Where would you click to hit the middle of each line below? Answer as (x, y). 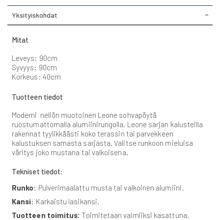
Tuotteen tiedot (38, 97)
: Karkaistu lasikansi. (65, 201)
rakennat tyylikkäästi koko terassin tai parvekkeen (93, 134)
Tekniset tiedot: (38, 171)
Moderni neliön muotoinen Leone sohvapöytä (84, 115)
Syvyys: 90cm (34, 67)
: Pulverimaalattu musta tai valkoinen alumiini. (109, 187)
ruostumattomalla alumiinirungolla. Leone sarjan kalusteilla (108, 124)
